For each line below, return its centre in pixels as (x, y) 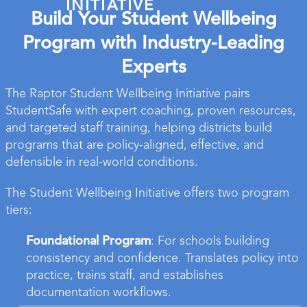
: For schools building (210, 242)
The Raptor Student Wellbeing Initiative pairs (128, 94)
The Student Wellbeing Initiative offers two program (147, 194)
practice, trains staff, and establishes (125, 276)
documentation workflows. (99, 293)
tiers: (19, 211)
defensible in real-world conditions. (102, 163)
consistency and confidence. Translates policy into (162, 259)
